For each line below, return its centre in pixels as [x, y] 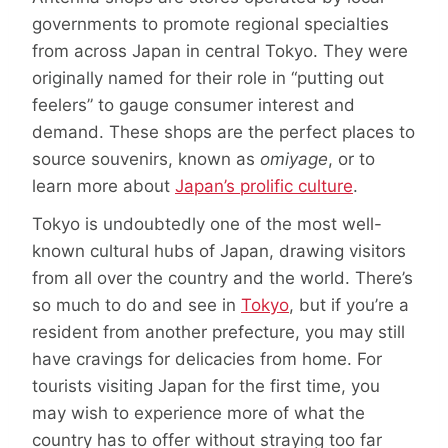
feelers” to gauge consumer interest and [193, 105]
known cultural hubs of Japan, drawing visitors [219, 250]
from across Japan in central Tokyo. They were [220, 51]
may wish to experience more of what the [198, 412]
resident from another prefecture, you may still [218, 331]
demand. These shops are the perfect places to [223, 132]
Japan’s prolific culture [264, 186]
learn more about [103, 186]
